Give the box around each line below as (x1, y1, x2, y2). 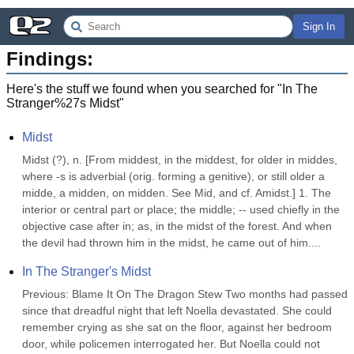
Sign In (303, 21, 335, 32)
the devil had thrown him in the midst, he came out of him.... (22, 236, 321, 249)
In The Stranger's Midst (22, 265, 151, 278)
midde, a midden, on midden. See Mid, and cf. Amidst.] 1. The (22, 186, 331, 199)
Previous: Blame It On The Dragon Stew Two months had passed (22, 288, 348, 300)
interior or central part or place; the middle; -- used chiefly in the (22, 203, 340, 216)
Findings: (6, 48, 93, 70)
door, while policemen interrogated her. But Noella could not (22, 337, 320, 350)
